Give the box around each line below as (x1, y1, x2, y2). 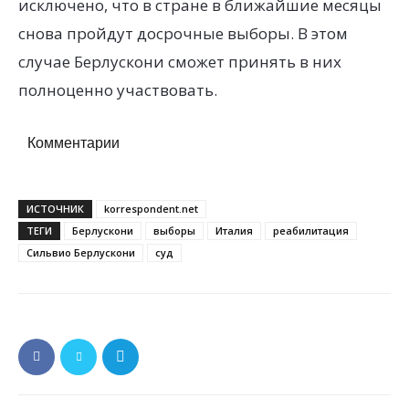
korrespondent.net (104, 201, 198, 215)
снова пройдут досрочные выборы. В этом (18, 22, 348, 44)
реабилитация (273, 223, 349, 237)
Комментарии (27, 134, 120, 151)
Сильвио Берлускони (26, 245, 135, 259)
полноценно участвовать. (18, 79, 217, 100)
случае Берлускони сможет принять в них (18, 50, 341, 72)
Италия (215, 223, 253, 237)
